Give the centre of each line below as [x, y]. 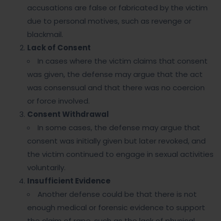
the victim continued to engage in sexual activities [120, 154]
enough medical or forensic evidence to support [116, 207]
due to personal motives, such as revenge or [109, 21]
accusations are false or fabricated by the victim [117, 8]
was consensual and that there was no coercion [116, 88]
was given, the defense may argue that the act [115, 74]
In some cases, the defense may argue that [119, 128]
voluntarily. [46, 167]
